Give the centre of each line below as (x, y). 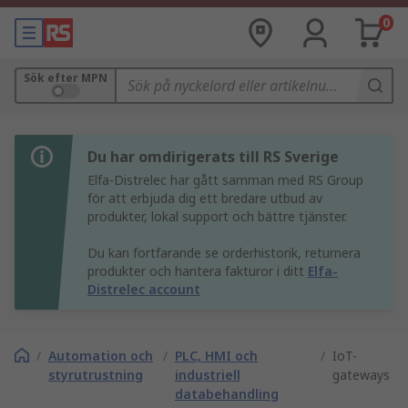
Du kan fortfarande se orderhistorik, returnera (224, 253)
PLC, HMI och (216, 356)
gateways (361, 375)
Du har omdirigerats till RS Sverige (213, 157)
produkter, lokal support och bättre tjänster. (217, 216)
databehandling (226, 394)
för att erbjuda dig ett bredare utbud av (205, 198)
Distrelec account (144, 289)
